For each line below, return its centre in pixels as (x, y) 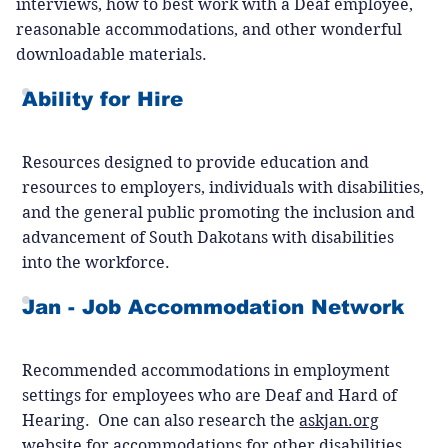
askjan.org (339, 421)
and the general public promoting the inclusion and (219, 212)
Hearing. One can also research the (161, 421)
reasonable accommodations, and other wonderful (208, 29)
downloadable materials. (111, 54)
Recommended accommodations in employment (206, 371)
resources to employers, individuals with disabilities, (223, 187)
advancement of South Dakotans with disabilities (208, 237)
